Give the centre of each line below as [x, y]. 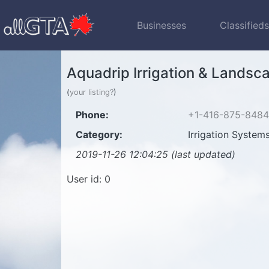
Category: [99, 134]
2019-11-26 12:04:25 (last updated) [156, 154]
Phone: [92, 115]
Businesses [162, 25]
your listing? [92, 92]
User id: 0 [89, 179]
